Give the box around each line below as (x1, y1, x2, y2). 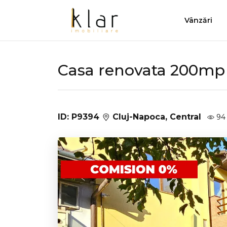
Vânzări (184, 16, 213, 25)
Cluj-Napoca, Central (110, 112, 201, 122)
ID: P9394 (58, 112, 102, 122)
